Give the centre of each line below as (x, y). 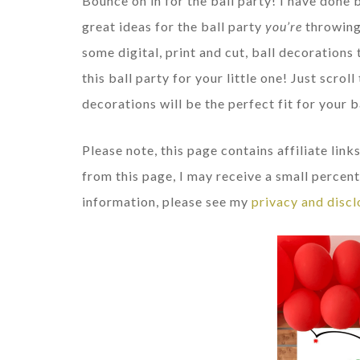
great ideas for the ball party (174, 26)
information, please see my (167, 201)
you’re (285, 26)
